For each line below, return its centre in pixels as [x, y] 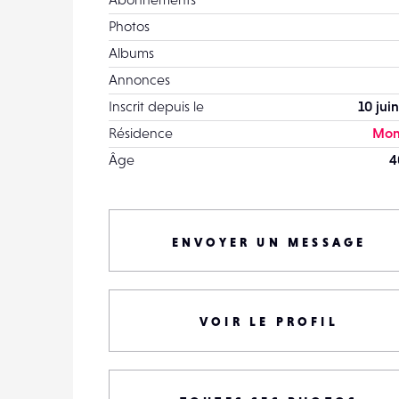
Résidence [141, 133]
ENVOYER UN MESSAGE [269, 242]
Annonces [139, 79]
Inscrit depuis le [156, 106]
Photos [129, 26]
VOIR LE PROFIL [269, 322]
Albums [131, 53]
